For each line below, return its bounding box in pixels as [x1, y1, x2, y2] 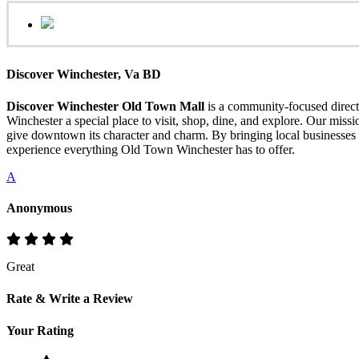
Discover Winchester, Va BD [6, 67, 161, 82]
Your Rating [6, 323, 74, 337]
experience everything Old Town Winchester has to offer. [6, 142, 295, 156]
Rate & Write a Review [6, 292, 133, 306]
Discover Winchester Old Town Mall [6, 99, 204, 113]
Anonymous [6, 200, 72, 215]
